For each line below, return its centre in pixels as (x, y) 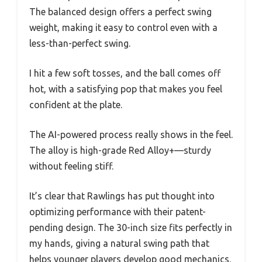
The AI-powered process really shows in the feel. (131, 134)
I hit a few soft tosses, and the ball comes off (125, 73)
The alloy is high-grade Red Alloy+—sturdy (120, 150)
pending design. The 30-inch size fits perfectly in (131, 227)
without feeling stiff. (71, 166)
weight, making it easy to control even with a (123, 27)
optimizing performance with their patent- (118, 211)
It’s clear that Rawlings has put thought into (122, 196)
